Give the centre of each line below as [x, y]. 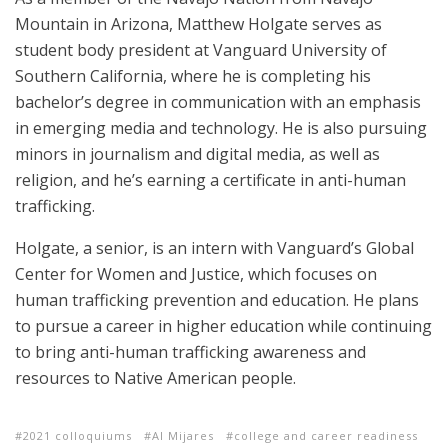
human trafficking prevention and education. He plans [217, 300]
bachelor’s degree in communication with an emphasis [218, 102]
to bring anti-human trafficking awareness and [190, 352]
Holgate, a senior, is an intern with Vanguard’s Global [214, 248]
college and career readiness [326, 436]
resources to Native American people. [155, 378]
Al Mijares [183, 436]
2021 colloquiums [77, 436]
